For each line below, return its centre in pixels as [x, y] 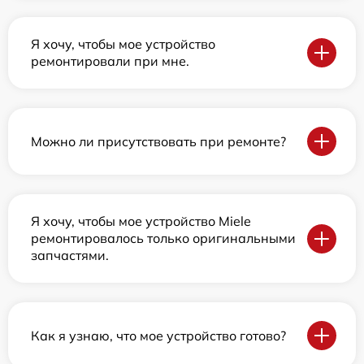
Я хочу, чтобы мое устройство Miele [141, 221]
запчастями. [70, 256]
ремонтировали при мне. [110, 61]
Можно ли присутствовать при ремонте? [158, 141]
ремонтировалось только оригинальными [163, 238]
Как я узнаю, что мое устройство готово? [158, 335]
